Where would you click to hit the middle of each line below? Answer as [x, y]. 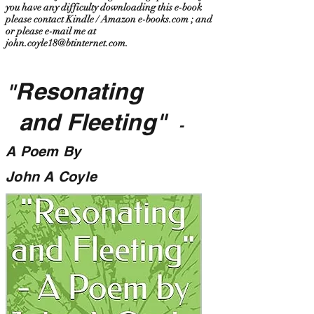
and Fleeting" [87, 122]
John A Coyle [52, 177]
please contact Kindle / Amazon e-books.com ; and [109, 19]
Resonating [82, 91]
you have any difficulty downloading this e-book [104, 7]
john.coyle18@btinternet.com [66, 43]
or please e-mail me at [51, 31]
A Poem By [43, 151]
